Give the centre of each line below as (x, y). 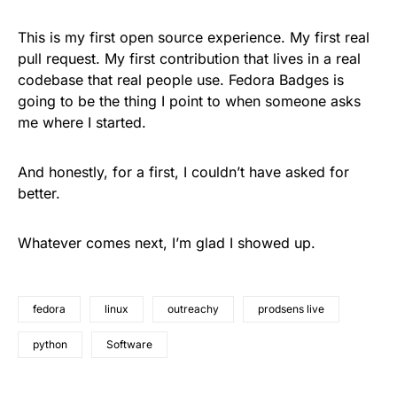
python (50, 344)
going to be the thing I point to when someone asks (189, 101)
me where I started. (82, 122)
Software (129, 344)
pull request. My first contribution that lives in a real (189, 58)
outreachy (193, 308)
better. (39, 193)
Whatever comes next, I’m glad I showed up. (167, 242)
